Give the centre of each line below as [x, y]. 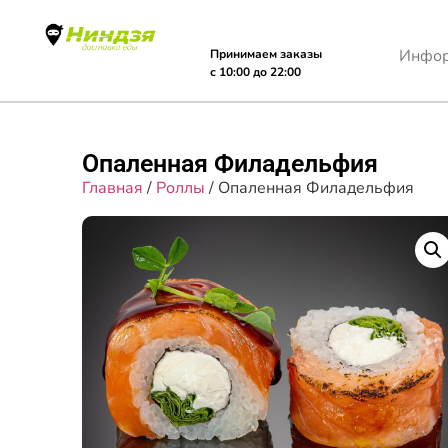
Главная [112, 187]
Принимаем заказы [265, 54]
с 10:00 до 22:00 [255, 72]
